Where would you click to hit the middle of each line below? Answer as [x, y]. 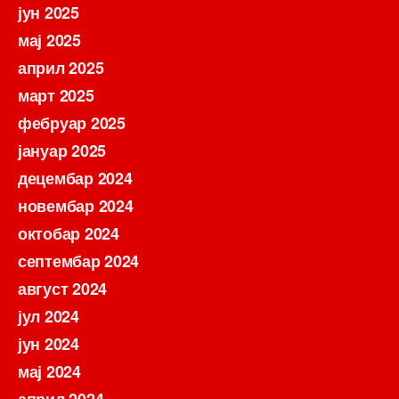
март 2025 [56, 96]
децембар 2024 [75, 179]
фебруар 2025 [72, 123]
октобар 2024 [69, 234]
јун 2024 [49, 344]
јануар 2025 [62, 151]
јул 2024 [49, 317]
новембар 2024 [76, 206]
